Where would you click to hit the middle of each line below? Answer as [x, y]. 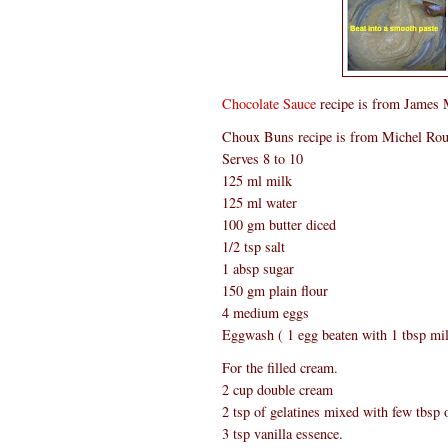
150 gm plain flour [275, 291]
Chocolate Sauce [269, 104]
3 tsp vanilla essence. [282, 433]
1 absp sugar [258, 269]
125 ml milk [257, 181]
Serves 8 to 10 [262, 159]
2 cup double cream [277, 389]
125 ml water [259, 203]
